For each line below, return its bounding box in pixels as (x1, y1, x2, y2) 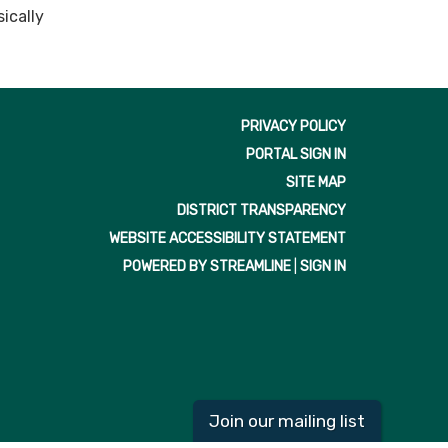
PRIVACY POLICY (241, 117, 346, 135)
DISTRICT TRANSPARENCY (177, 201, 346, 219)
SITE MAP (286, 173, 346, 191)
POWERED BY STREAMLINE (123, 257, 291, 275)
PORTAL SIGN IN (246, 145, 346, 163)
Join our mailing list (208, 411, 365, 431)
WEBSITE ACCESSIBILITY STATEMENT (109, 229, 346, 247)
